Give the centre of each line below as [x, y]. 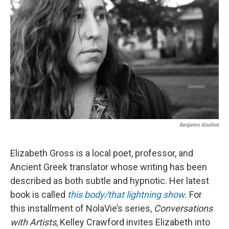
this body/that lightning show [126, 194]
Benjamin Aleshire [199, 125]
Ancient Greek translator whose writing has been [109, 167]
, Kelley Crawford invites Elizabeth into [133, 222]
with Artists [33, 222]
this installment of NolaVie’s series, [82, 208]
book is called [39, 194]
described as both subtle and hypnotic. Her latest [110, 180]
